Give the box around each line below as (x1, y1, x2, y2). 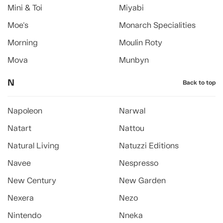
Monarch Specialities (119, 20, 196, 30)
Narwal (119, 106, 145, 115)
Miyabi (119, 3, 144, 12)
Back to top (183, 79, 216, 87)
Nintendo (7, 211, 41, 220)
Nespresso (119, 158, 158, 168)
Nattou (119, 123, 144, 133)
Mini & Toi (7, 3, 42, 12)
